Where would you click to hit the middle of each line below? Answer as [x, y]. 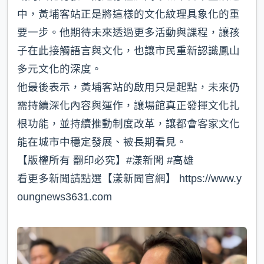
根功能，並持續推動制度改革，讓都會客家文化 [128, 124]
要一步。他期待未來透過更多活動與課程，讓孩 [128, 33]
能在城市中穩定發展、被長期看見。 [102, 142]
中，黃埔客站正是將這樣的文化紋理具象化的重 [128, 14]
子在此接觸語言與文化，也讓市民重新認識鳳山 [128, 51]
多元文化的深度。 [60, 69]
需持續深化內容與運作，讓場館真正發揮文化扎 [128, 106]
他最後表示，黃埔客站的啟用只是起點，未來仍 [128, 88]
